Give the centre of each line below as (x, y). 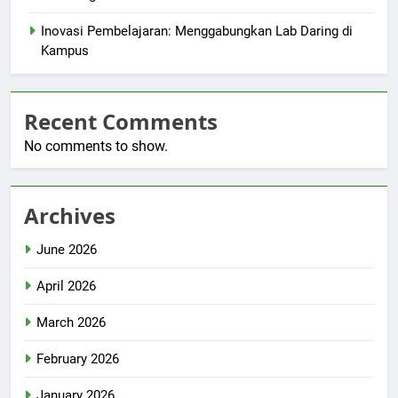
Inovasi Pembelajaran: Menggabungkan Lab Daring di (197, 32)
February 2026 (78, 359)
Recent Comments (121, 122)
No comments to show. (96, 147)
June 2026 (67, 250)
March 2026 (71, 323)
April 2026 (66, 287)
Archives (70, 216)
